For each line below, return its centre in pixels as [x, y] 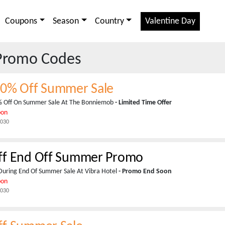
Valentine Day [171, 21]
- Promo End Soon [145, 172]
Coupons [21, 21]
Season [66, 21]
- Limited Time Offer [143, 103]
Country [109, 21]
